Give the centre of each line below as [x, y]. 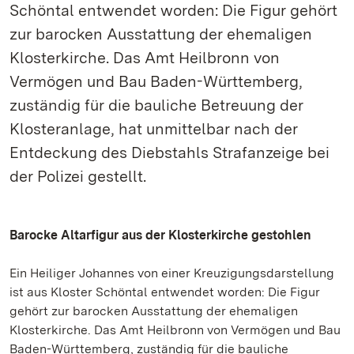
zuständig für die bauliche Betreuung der [156, 105]
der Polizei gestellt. [78, 176]
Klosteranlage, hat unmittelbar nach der [154, 129]
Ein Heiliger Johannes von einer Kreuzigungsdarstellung [172, 273]
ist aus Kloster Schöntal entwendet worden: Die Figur [165, 292]
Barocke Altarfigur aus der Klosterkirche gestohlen [160, 235]
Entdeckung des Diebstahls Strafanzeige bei [169, 153]
